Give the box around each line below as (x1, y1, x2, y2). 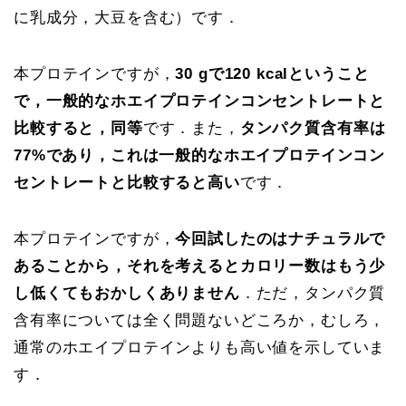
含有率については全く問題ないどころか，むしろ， (14, 311, 386, 329)
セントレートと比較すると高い (14, 173, 240, 191)
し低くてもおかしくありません (14, 284, 240, 302)
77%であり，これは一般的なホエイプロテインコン (14, 146, 386, 164)
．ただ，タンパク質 (239, 284, 386, 302)
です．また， (142, 119, 240, 137)
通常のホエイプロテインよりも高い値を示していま (14, 338, 386, 356)
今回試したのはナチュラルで (175, 229, 386, 247)
